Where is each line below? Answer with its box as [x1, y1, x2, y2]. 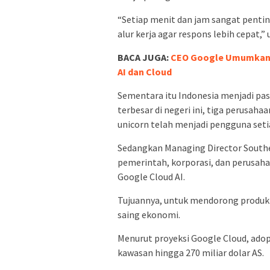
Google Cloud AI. [118, 170, 185, 183]
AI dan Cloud [118, 65, 172, 78]
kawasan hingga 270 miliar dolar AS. [118, 246, 264, 259]
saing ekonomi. [118, 208, 180, 221]
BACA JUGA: [118, 51, 171, 63]
